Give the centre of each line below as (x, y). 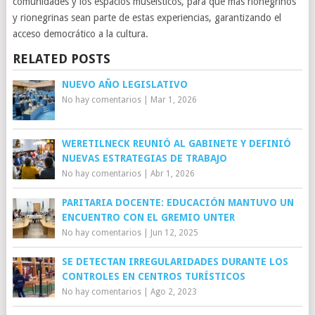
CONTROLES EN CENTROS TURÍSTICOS (153, 276)
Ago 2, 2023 (173, 292)
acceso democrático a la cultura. (80, 34)
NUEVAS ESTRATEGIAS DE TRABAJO (144, 158)
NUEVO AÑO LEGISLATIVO (124, 84)
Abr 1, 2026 (172, 174)
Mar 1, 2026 (173, 100)
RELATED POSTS (61, 59)
